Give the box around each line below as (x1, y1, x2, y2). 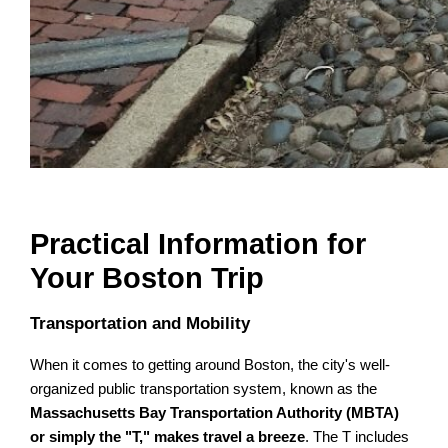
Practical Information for (30, 227, 367, 260)
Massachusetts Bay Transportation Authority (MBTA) (30, 405, 400, 422)
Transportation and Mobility (30, 313, 251, 333)
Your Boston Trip (30, 261, 265, 294)
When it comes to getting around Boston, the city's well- (30, 357, 391, 374)
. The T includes (305, 429, 410, 446)
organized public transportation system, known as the (30, 381, 378, 398)
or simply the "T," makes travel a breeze (30, 429, 306, 446)
